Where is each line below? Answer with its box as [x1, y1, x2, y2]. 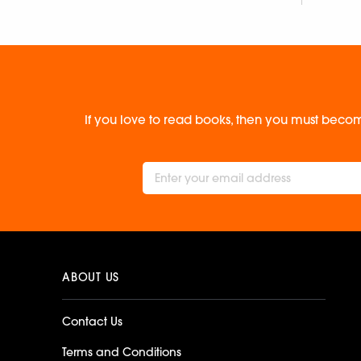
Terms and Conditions [62, 344, 181, 359]
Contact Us [62, 313, 122, 329]
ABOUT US [62, 269, 120, 284]
